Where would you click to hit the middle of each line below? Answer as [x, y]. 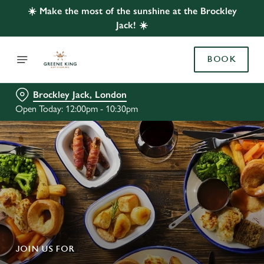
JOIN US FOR [45, 249]
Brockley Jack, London [80, 95]
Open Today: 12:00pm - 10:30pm [77, 109]
